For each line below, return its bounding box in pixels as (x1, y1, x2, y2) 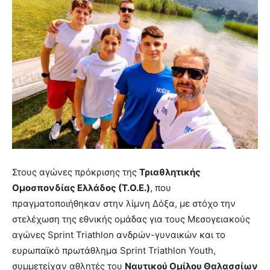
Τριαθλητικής (139, 166, 201, 178)
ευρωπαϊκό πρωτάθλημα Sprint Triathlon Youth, (12, 245, 216, 257)
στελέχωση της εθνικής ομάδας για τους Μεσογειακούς (12, 213, 250, 225)
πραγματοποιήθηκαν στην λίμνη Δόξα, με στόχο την (12, 198, 236, 210)
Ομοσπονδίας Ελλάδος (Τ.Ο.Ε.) (12, 182, 150, 194)
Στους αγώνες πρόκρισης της (12, 166, 139, 178)
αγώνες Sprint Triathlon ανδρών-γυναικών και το (12, 229, 225, 241)
